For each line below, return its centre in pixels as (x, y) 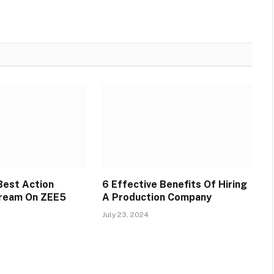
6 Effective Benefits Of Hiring (174, 184)
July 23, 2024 (125, 214)
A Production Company (157, 197)
